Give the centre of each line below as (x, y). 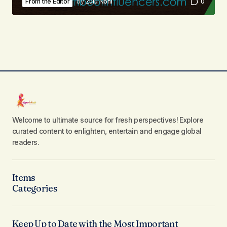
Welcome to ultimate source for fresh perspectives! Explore (108, 120)
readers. (26, 142)
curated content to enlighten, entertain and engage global (107, 131)
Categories (35, 188)
